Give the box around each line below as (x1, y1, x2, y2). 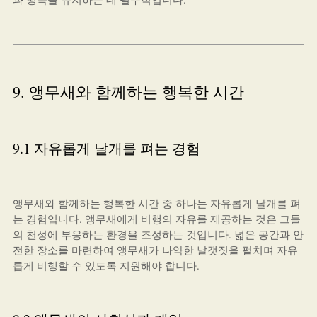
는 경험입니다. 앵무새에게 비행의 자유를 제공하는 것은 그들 (12, 212, 301, 226)
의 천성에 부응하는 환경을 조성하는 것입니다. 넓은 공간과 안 (12, 227, 304, 241)
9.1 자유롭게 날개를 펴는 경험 (12, 139, 200, 158)
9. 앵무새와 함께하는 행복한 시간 (12, 81, 244, 102)
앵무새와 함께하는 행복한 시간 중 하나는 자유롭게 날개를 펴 (12, 196, 301, 210)
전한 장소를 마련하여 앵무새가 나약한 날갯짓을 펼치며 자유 (12, 243, 298, 257)
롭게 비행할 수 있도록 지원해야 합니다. (12, 258, 200, 272)
